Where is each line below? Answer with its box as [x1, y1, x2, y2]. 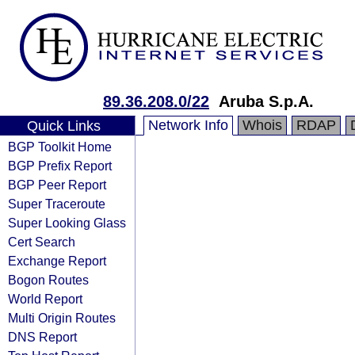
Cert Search [8, 235, 75, 249]
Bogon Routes [8, 273, 89, 287]
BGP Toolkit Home [8, 139, 112, 154]
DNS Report [8, 330, 77, 344]
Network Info [148, 117, 228, 133]
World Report [8, 292, 82, 306]
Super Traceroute [8, 197, 105, 211]
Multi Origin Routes [8, 311, 116, 325]
